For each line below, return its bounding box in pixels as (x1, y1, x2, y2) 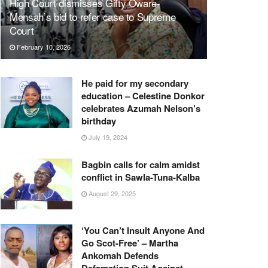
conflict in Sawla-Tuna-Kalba (81, 170, 200, 184)
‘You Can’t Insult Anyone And (81, 224, 205, 237)
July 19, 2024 (87, 132, 127, 142)
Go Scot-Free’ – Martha (81, 236, 178, 250)
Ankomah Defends (81, 249, 159, 263)
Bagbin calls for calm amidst (81, 157, 200, 171)
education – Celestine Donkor (81, 89, 205, 102)
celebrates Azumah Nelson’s (81, 101, 200, 115)
